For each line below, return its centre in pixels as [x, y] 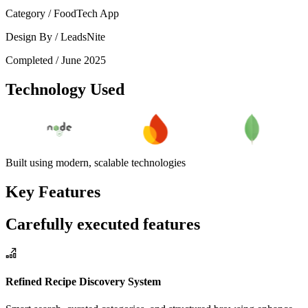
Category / [30, 14]
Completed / [33, 60]
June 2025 [84, 60]
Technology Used [65, 90]
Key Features [53, 192]
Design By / [33, 37]
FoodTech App [86, 14]
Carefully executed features [103, 224]
